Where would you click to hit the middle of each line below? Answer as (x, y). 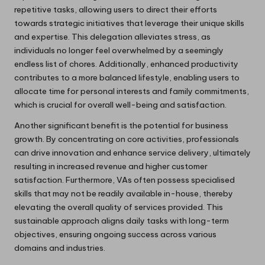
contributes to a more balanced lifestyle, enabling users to (127, 77)
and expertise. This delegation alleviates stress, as (112, 37)
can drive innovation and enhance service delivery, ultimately (132, 153)
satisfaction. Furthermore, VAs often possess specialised (125, 180)
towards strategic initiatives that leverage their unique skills (129, 23)
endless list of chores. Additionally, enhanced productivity (126, 64)
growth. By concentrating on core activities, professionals (127, 139)
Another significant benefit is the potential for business (121, 125)
